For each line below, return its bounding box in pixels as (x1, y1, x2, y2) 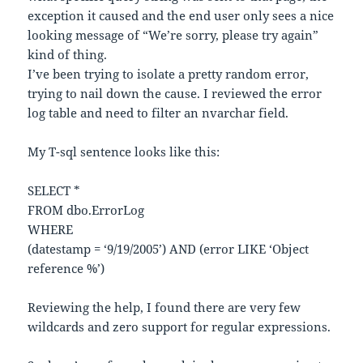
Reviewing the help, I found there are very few (28, 299, 301, 316)
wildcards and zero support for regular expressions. (28, 318, 331, 335)
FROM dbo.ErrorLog (28, 202, 145, 219)
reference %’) (28, 260, 105, 277)
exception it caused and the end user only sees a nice (28, 7, 335, 24)
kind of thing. (28, 46, 108, 63)
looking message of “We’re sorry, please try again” (28, 27, 319, 44)
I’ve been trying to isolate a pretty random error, (28, 66, 310, 83)
